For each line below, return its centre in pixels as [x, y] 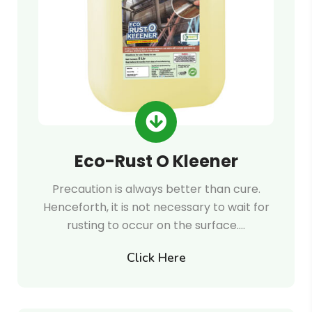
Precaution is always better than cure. [156, 189]
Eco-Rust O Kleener [156, 161]
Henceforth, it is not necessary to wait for [156, 207]
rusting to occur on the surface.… [156, 225]
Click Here [156, 258]
